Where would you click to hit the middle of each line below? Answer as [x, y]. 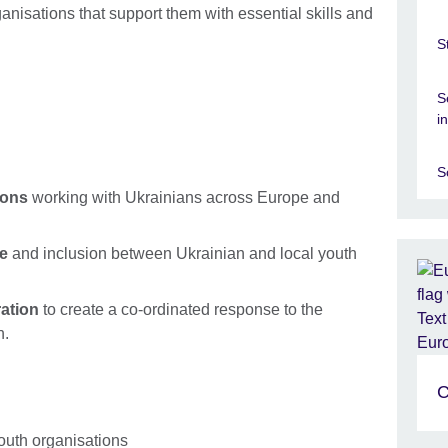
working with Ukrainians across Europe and [184, 197]
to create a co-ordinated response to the [181, 309]
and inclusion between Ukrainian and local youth [182, 253]
